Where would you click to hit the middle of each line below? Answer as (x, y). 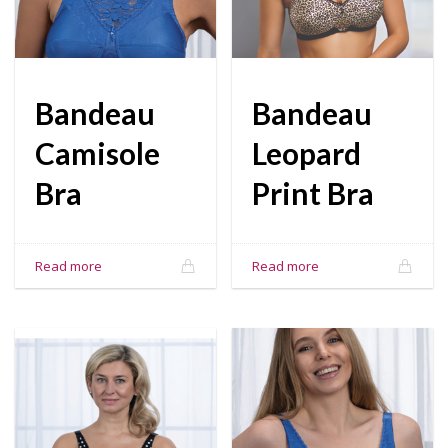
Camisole (97, 152)
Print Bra (313, 192)
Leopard (307, 152)
